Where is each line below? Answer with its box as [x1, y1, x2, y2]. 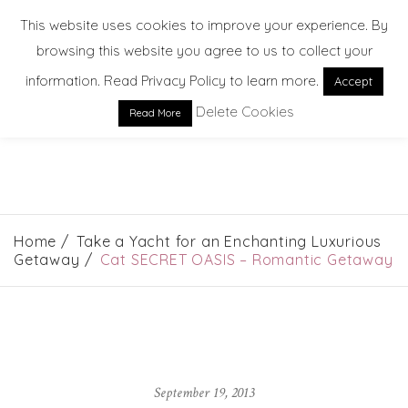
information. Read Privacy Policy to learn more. [25, 72, 319, 90]
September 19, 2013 [154, 382, 254, 403]
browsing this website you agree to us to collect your [36, 42, 372, 60]
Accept [333, 74, 372, 89]
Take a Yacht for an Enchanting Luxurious [76, 231, 382, 250]
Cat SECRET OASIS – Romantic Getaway [99, 250, 393, 269]
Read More [129, 107, 181, 120]
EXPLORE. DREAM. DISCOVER [86, 119, 322, 133]
